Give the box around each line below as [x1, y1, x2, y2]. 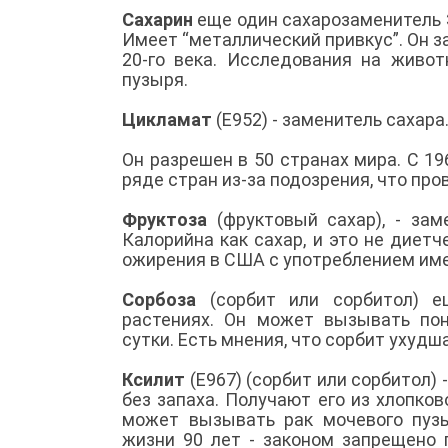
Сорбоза [122, 288, 210, 310]
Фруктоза [122, 208, 207, 230]
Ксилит [122, 368, 185, 390]
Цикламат [122, 108, 212, 130]
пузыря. [122, 68, 192, 90]
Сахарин [122, 8, 193, 30]
